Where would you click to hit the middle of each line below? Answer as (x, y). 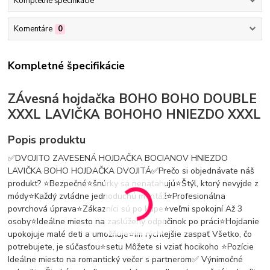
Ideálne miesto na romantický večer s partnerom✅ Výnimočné (126, 259)
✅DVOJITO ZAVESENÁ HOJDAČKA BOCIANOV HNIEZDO (118, 158)
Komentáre (33, 29)
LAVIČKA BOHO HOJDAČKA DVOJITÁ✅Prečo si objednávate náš (131, 171)
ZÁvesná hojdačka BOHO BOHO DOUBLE (133, 99)
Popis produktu (47, 140)
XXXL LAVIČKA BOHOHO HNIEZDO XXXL (135, 115)
